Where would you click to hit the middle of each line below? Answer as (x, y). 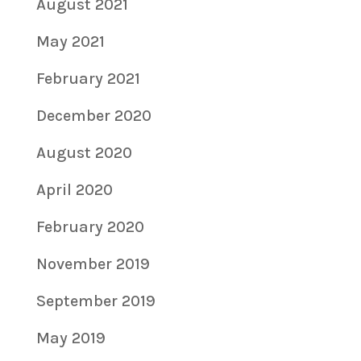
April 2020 (74, 190)
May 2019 (71, 338)
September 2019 (95, 301)
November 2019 (93, 264)
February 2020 (90, 227)
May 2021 (70, 42)
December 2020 (93, 116)
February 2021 (88, 79)
